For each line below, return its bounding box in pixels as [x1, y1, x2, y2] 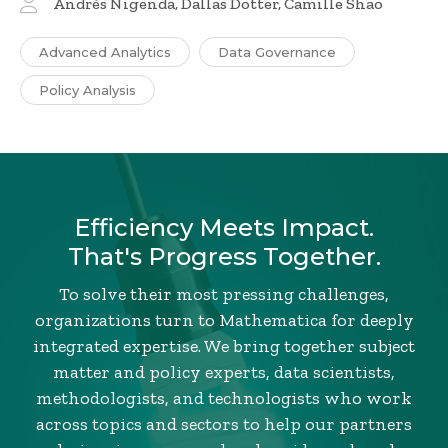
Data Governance [218, 44, 336, 61]
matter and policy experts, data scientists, [53, 361, 395, 384]
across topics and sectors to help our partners [36, 413, 412, 436]
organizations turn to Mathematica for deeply [34, 309, 414, 332]
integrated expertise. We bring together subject [33, 335, 415, 358]
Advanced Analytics [39, 44, 171, 61]
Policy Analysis [39, 82, 136, 99]
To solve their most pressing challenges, [59, 283, 389, 306]
